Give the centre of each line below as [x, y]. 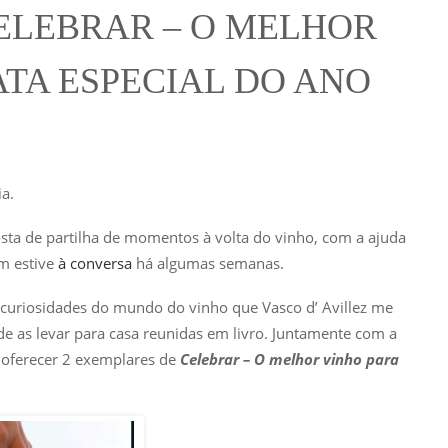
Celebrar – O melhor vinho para [287, 359]
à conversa [93, 263]
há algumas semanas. [208, 263]
